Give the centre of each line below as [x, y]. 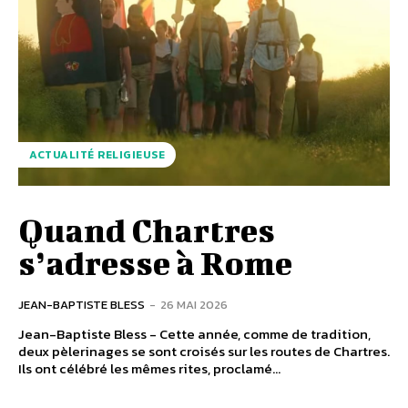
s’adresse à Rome [155, 262]
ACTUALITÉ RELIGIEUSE [97, 155]
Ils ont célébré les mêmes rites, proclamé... [149, 368]
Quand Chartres [147, 229]
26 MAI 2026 [194, 305]
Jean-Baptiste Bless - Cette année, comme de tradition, [194, 334]
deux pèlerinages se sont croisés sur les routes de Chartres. [204, 351]
